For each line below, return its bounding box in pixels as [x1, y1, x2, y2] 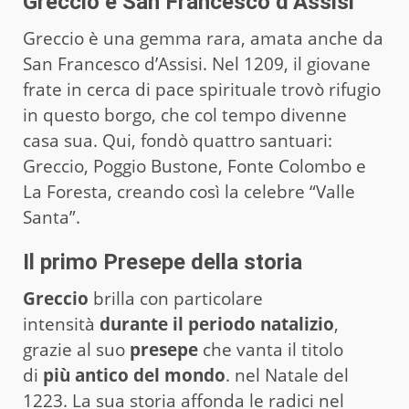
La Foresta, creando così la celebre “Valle [23, 179, 355, 204]
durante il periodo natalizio [100, 311, 334, 336]
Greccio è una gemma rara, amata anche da [23, 26, 383, 50]
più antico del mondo [43, 362, 225, 387]
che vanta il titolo [198, 337, 343, 362]
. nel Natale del [225, 362, 349, 387]
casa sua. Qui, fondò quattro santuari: [23, 128, 332, 152]
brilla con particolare [89, 286, 263, 310]
